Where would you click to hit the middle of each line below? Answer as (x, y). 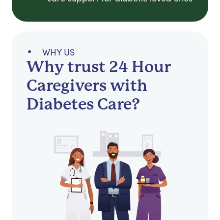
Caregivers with (87, 86)
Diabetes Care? (83, 105)
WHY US (58, 52)
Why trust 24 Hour (99, 67)
